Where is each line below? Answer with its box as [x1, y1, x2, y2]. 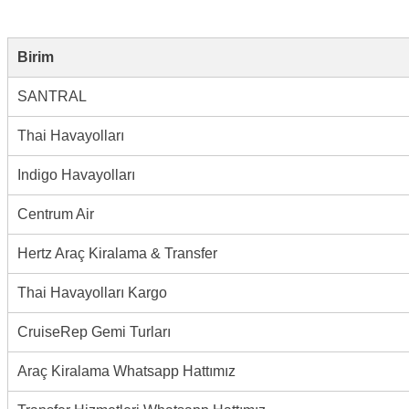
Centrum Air [17, 205, 94, 222]
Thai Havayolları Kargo [17, 284, 167, 300]
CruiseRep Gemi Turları [17, 323, 171, 340]
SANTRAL [17, 88, 87, 104]
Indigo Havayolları [17, 166, 135, 183]
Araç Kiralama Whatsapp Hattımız [17, 362, 236, 379]
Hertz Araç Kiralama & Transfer [17, 245, 217, 261]
